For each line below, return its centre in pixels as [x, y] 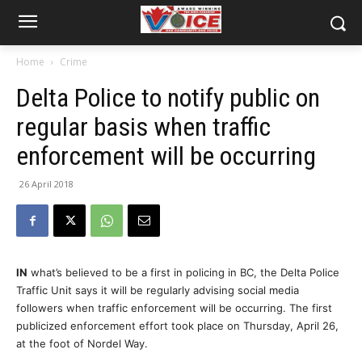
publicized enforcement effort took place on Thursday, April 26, [177, 326]
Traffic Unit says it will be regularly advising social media [158, 290]
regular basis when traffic [143, 127]
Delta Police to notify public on [168, 98]
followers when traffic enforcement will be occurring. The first [174, 308]
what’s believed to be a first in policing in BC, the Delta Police [183, 272]
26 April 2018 [46, 184]
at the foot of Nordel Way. [82, 343]
